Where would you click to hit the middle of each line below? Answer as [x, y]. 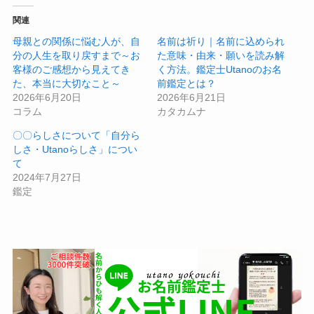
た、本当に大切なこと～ [66, 83]
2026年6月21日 [191, 97]
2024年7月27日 [47, 177]
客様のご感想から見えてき [71, 69]
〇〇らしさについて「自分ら [76, 135]
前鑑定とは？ [186, 83]
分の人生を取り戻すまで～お [76, 55]
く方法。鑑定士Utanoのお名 [219, 69]
